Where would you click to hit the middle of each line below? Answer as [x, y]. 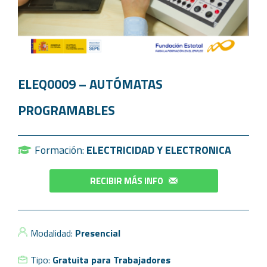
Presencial [98, 233]
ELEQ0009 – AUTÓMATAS [90, 84]
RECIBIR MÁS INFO [126, 181]
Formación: [60, 150]
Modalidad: [53, 233]
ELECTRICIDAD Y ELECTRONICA [159, 150]
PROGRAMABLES [66, 110]
